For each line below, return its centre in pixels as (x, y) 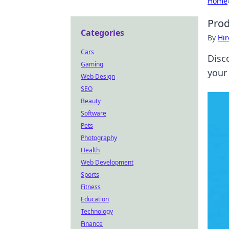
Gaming (92, 64)
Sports (90, 175)
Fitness (91, 187)
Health (90, 150)
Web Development (107, 162)
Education (95, 199)
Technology (97, 211)
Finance (92, 224)
